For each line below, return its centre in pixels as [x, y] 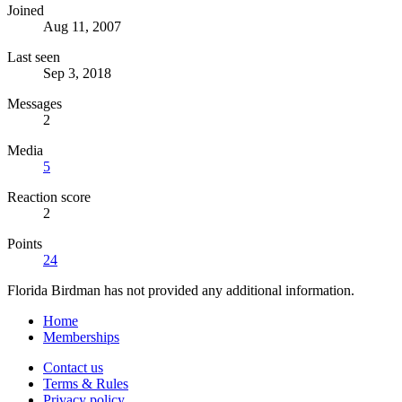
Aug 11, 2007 [82, 26]
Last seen [34, 57]
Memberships [81, 336]
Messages [35, 103]
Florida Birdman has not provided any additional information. [181, 290]
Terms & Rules [86, 383]
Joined [26, 10]
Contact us [73, 367]
